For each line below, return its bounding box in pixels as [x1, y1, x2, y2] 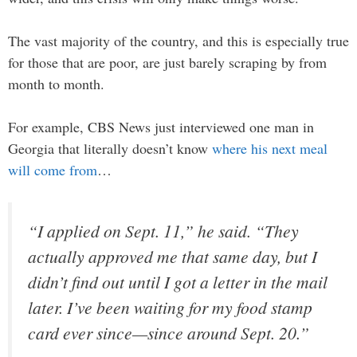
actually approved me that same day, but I [28, 244, 317, 268]
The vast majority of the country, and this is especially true [8, 30, 349, 50]
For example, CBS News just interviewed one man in [8, 116, 314, 136]
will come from [8, 159, 97, 179]
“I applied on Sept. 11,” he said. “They [28, 218, 299, 242]
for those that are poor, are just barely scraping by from [8, 52, 327, 72]
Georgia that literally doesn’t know [8, 138, 212, 158]
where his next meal [212, 138, 328, 158]
